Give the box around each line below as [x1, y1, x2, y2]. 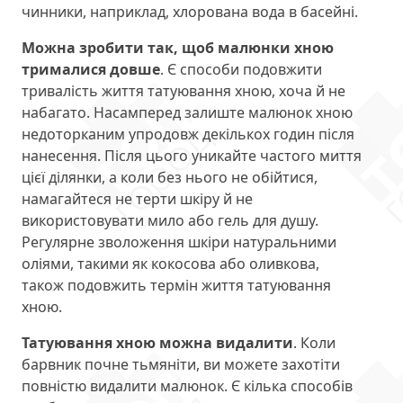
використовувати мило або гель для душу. [22, 210, 318, 231]
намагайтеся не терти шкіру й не [22, 189, 253, 210]
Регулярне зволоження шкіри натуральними [22, 232, 336, 253]
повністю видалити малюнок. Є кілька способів [22, 376, 353, 397]
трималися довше [22, 59, 160, 80]
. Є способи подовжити [160, 59, 322, 80]
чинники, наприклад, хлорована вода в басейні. [22, 2, 358, 22]
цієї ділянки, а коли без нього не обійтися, [22, 167, 318, 188]
